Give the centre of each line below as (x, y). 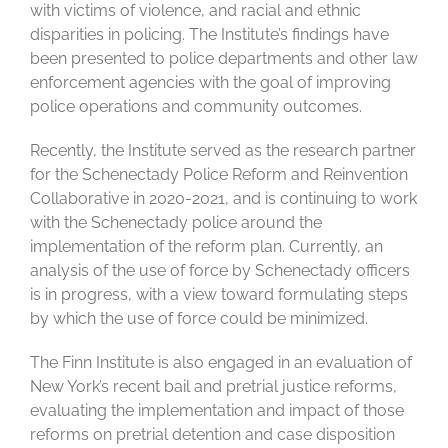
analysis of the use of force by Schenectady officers (220, 271)
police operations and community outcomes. (196, 107)
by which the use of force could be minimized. (199, 319)
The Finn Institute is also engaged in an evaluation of (221, 363)
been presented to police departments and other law (224, 59)
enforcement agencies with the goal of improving (210, 83)
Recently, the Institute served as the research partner (223, 151)
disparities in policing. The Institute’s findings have (209, 35)
